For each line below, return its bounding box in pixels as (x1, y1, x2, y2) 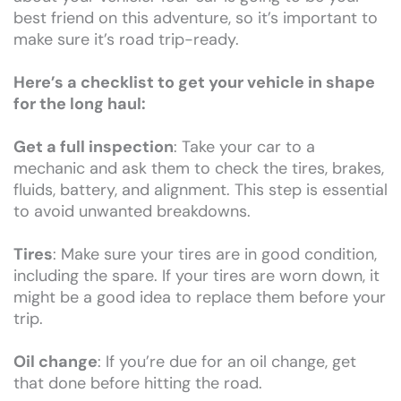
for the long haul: (13, 93, 146, 115)
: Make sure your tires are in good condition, (53, 243, 377, 266)
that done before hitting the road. (13, 372, 262, 395)
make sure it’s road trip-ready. (13, 29, 239, 51)
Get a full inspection (13, 136, 174, 158)
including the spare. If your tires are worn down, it (13, 265, 380, 287)
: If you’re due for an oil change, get (98, 351, 356, 373)
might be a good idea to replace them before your (13, 286, 386, 309)
